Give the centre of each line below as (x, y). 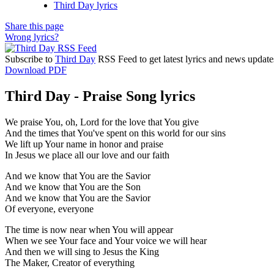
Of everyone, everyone (49, 209)
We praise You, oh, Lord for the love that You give (102, 122)
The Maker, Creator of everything (70, 262)
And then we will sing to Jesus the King (82, 251)
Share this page (34, 26)
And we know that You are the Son (73, 187)
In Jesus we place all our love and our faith (87, 155)
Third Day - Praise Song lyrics (100, 96)
